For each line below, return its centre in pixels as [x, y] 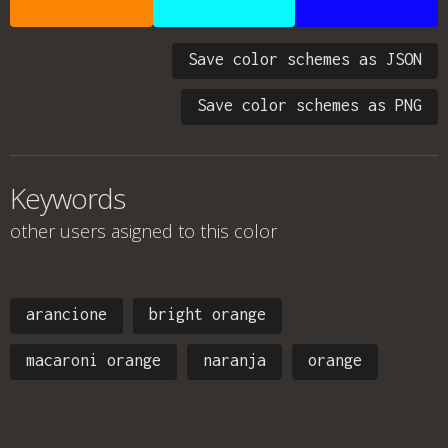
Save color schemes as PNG [309, 105]
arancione [66, 314]
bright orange [207, 314]
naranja [234, 360]
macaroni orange [93, 360]
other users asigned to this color [143, 231]
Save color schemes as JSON [305, 59]
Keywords [67, 198]
